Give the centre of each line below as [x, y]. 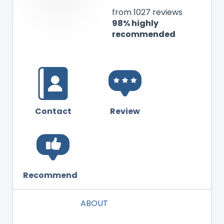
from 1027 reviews [147, 12]
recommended [144, 34]
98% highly [135, 23]
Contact [53, 111]
